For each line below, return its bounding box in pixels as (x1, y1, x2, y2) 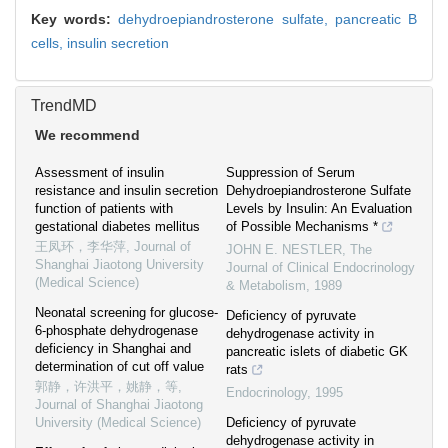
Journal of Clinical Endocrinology (226, 260, 415, 276)
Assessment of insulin (35, 165, 164, 181)
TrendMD (31, 97, 97, 115)
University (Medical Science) (35, 415, 201, 431)
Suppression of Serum (226, 165, 355, 181)
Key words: (31, 11, 119, 28)
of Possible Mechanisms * (226, 219, 378, 235)
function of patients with (35, 201, 173, 217)
